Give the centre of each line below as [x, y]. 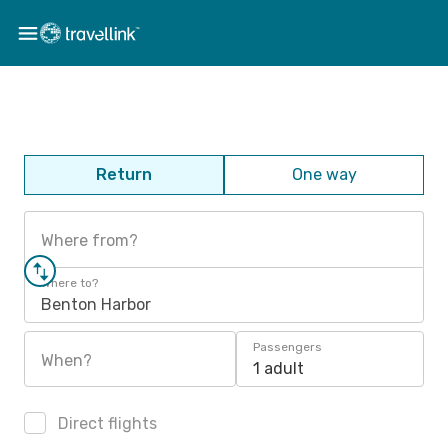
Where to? [69, 283]
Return [124, 174]
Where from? [89, 240]
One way [324, 174]
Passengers [287, 347]
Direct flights [105, 423]
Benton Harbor [96, 304]
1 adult [278, 368]
